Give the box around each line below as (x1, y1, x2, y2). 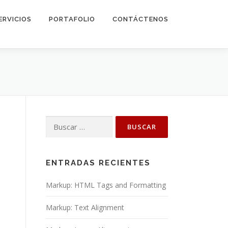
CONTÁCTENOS (112, 15, 168, 23)
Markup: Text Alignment (46, 203, 124, 212)
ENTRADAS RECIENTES (46, 158, 151, 167)
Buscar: (45, 117, 70, 126)
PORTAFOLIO (49, 15, 95, 23)
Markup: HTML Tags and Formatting (46, 180, 166, 190)
